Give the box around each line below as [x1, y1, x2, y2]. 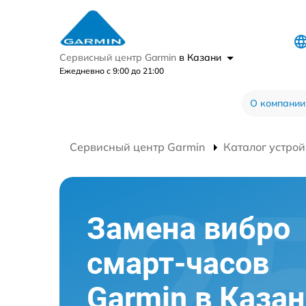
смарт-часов [87, 245, 269, 281]
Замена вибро [87, 210, 290, 247]
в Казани [179, 51, 224, 64]
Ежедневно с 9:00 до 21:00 [59, 66, 164, 76]
